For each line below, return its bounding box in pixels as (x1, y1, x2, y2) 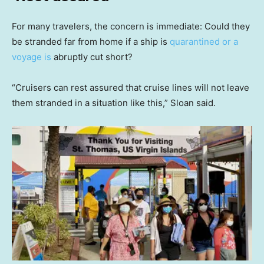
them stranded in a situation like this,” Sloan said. (12, 97, 216, 108)
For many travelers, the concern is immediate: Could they (12, 20, 250, 32)
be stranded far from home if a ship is (12, 35, 170, 47)
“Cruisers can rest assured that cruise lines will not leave (12, 81, 249, 93)
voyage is (12, 51, 51, 62)
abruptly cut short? (51, 51, 133, 62)
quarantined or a (170, 35, 238, 47)
